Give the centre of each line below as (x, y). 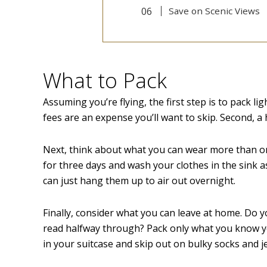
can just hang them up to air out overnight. (139, 181)
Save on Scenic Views (214, 11)
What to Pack (105, 80)
